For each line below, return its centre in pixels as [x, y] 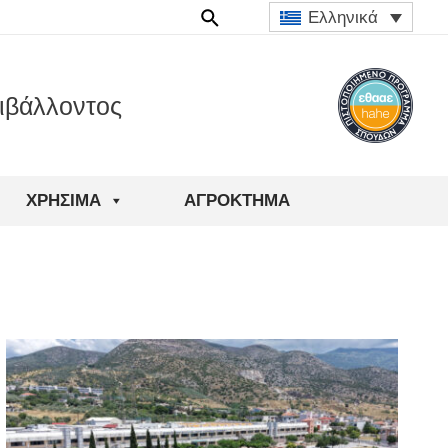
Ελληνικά [343, 18]
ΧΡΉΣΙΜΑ [63, 201]
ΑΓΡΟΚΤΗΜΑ [236, 201]
